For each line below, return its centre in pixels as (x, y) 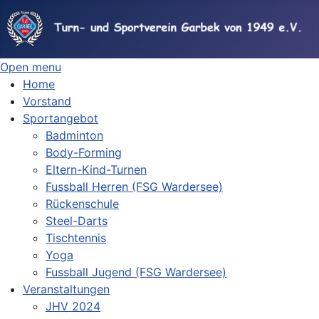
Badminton (74, 135)
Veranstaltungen (66, 289)
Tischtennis (76, 237)
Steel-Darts (77, 220)
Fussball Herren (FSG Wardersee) (134, 186)
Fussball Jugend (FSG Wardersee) (136, 272)
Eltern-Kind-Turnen (96, 169)
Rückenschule (82, 203)
